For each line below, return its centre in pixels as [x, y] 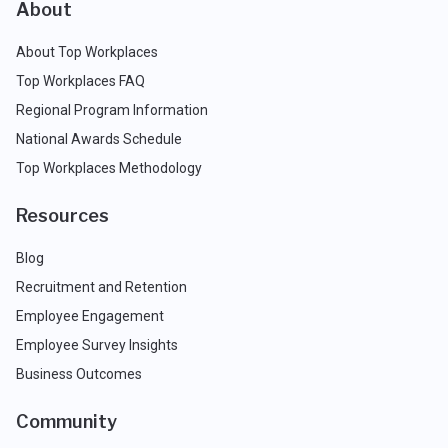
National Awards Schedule [99, 139]
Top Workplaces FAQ [80, 81]
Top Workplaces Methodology [109, 168]
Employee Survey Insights [97, 345]
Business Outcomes [79, 374]
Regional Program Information [112, 110]
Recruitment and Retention [101, 287]
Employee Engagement [90, 316]
